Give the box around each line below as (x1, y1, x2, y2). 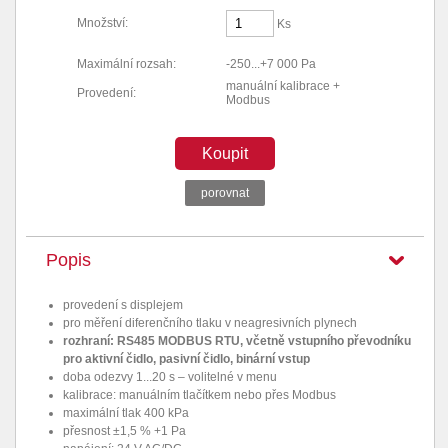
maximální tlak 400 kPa (63, 406, 189, 420)
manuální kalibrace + (226, 79, 340, 93)
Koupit (202, 145, 248, 162)
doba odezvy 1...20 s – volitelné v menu (63, 370, 277, 384)
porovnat (201, 186, 249, 200)
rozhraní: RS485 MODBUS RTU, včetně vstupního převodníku (63, 334, 411, 348)
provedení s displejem (63, 298, 183, 312)
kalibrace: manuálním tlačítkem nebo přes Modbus (63, 388, 336, 402)
